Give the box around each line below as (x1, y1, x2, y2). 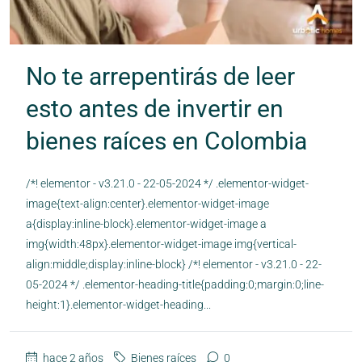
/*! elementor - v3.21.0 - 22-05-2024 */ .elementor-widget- (26, 176, 309, 190)
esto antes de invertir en (26, 94, 284, 123)
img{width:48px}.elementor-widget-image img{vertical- (26, 237, 297, 250)
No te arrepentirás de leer (26, 61, 295, 90)
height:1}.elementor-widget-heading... (26, 297, 211, 311)
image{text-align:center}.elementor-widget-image (26, 196, 269, 210)
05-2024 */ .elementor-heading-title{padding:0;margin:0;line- (26, 277, 324, 291)
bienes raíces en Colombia (26, 126, 307, 155)
